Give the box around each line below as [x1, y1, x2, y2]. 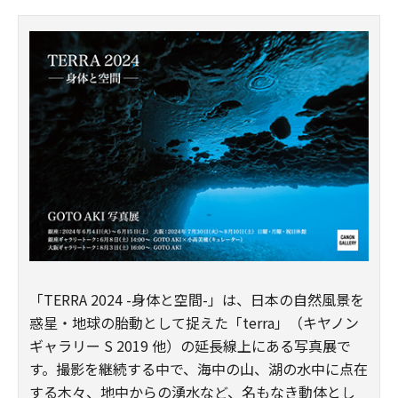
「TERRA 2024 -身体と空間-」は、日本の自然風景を [29, 288, 364, 310]
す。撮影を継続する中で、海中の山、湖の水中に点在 [29, 357, 368, 379]
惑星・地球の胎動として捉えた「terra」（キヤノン [29, 311, 359, 333]
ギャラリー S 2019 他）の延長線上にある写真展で [29, 334, 351, 356]
